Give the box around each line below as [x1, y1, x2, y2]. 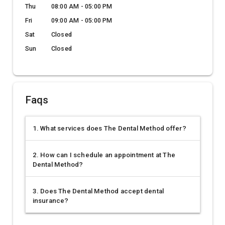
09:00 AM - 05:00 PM [51, 17, 113, 25]
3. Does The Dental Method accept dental [32, 187, 164, 195]
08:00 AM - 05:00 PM [51, 3, 113, 11]
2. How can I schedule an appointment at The [32, 151, 176, 159]
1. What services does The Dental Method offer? [32, 125, 186, 133]
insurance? [32, 197, 69, 205]
